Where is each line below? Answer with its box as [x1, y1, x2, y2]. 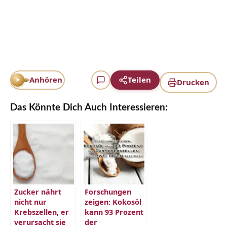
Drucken [176, 77, 209, 88]
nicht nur [14, 197, 47, 207]
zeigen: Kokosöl [85, 197, 141, 207]
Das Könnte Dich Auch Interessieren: [10, 103, 168, 113]
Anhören [29, 74, 62, 85]
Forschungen [85, 187, 131, 197]
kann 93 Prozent [85, 207, 143, 217]
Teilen [127, 74, 151, 85]
